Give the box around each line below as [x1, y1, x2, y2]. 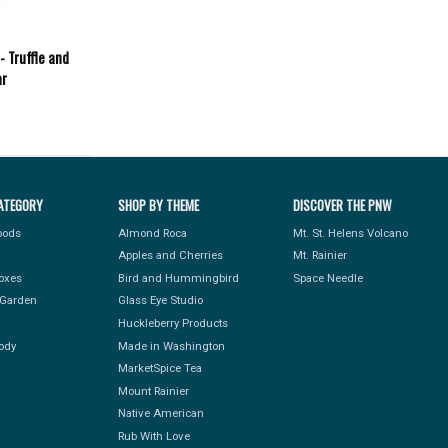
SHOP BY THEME [117, 195, 199, 216]
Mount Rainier [117, 383, 189, 398]
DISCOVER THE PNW [292, 195, 392, 216]
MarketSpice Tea [117, 361, 202, 376]
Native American [117, 406, 204, 421]
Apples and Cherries [117, 248, 223, 263]
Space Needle [292, 270, 363, 285]
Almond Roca [117, 225, 187, 240]
